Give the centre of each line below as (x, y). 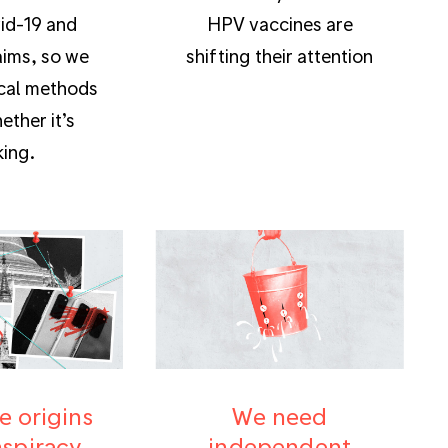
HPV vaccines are (279, 23)
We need (280, 416)
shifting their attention (279, 55)
